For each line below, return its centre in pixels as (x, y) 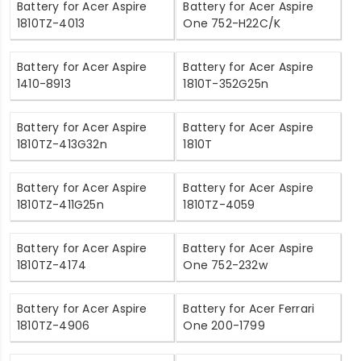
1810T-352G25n (226, 83)
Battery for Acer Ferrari (249, 308)
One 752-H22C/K (232, 23)
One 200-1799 (224, 325)
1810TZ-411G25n (60, 204)
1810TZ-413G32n (62, 144)
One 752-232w (225, 265)
